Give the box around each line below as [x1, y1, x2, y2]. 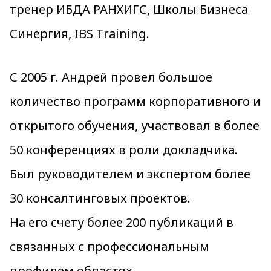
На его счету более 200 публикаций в [10, 214, 233, 230]
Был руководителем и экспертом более [10, 166, 250, 182]
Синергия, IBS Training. [10, 25, 149, 42]
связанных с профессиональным [10, 238, 209, 255]
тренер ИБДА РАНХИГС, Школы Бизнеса [10, 1, 248, 18]
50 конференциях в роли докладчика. [10, 142, 238, 158]
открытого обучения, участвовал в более [10, 117, 260, 134]
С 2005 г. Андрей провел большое [10, 69, 212, 85]
